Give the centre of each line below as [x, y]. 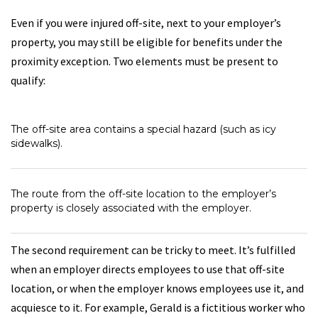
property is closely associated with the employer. [131, 208]
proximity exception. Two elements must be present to [144, 61]
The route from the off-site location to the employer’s [143, 194]
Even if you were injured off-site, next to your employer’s [146, 23]
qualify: [28, 80]
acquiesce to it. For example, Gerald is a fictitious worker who [158, 307]
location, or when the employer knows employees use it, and [157, 288]
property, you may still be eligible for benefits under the [147, 42]
